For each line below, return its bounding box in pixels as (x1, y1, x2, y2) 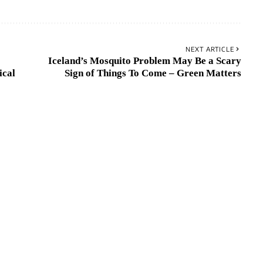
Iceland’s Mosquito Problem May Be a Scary (48, 55, 241, 67)
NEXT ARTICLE (185, 45, 234, 53)
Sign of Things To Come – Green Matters (64, 68, 241, 79)
